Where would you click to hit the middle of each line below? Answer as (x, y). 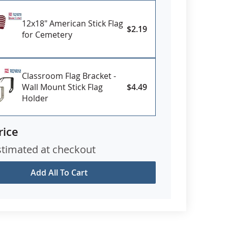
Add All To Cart (59, 172)
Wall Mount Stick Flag (62, 87)
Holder (35, 98)
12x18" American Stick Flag (73, 23)
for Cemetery (47, 34)
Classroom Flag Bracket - (69, 76)
